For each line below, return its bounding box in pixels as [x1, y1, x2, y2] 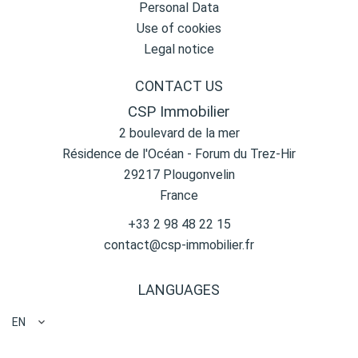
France [160, 188, 198, 203]
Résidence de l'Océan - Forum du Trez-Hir [62, 146, 296, 161]
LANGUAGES [138, 281, 220, 298]
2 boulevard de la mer [118, 125, 240, 141]
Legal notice [144, 42, 214, 57]
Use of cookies [137, 21, 221, 36]
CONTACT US [135, 78, 223, 94]
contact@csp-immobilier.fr [104, 237, 254, 253]
